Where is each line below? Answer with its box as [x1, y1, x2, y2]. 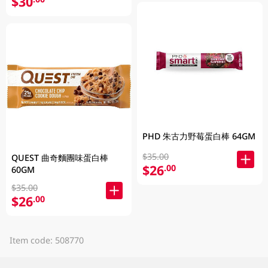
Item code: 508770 [9, 234, 84, 246]
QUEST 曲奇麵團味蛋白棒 [11, 151, 109, 163]
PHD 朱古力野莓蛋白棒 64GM [142, 130, 256, 142]
